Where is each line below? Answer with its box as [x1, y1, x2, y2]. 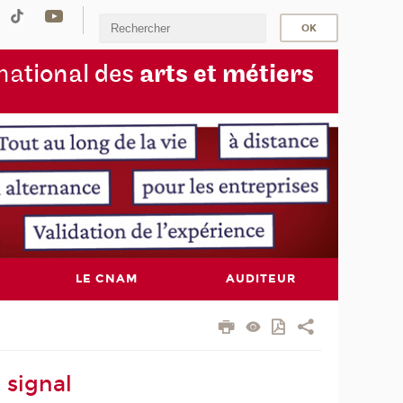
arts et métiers [139, 58, 314, 90]
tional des [23, 58, 139, 90]
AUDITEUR [225, 272, 296, 287]
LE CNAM [75, 272, 138, 287]
